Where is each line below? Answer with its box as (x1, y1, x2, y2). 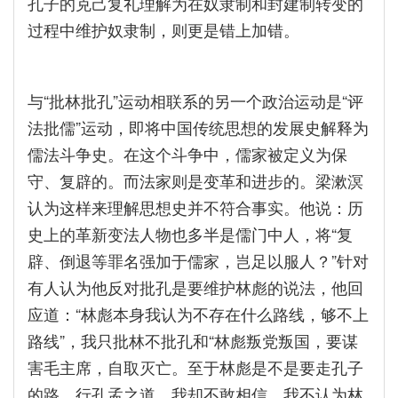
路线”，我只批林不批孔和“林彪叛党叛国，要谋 (28, 329, 358, 352)
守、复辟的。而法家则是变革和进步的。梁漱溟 (28, 169, 363, 192)
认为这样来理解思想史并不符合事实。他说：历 (28, 195, 363, 219)
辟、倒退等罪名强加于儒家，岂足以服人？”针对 (28, 249, 369, 272)
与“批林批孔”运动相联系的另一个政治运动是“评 (28, 89, 363, 112)
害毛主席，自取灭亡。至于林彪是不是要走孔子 (28, 355, 363, 378)
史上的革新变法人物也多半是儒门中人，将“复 (28, 222, 353, 245)
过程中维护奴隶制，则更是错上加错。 (28, 18, 299, 41)
